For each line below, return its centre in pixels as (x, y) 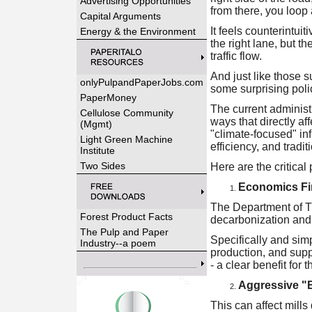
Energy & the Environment (138, 31)
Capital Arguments (120, 16)
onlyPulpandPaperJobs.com (141, 82)
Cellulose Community (126, 113)
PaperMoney (108, 97)
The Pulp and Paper (124, 232)
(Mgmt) (96, 124)
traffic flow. (236, 56)
